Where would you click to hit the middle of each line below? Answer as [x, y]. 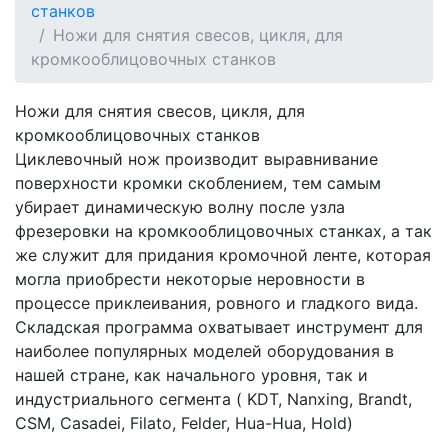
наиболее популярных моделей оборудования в [204, 351]
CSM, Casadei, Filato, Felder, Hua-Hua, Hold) [184, 423]
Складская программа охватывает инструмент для [219, 327]
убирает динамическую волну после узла [180, 207]
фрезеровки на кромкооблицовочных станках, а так [223, 231]
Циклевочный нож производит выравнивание [196, 159]
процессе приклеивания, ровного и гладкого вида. [216, 303]
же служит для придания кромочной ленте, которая [223, 255]
